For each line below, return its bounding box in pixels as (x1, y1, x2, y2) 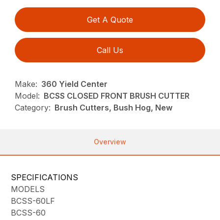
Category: (15, 103, 51, 113)
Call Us (97, 45, 123, 55)
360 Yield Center (41, 79, 108, 89)
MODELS (11, 184, 45, 194)
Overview (94, 137, 126, 146)
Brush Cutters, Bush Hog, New (55, 103, 173, 113)
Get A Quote (87, 15, 133, 25)
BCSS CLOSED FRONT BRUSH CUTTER (44, 91, 190, 101)
